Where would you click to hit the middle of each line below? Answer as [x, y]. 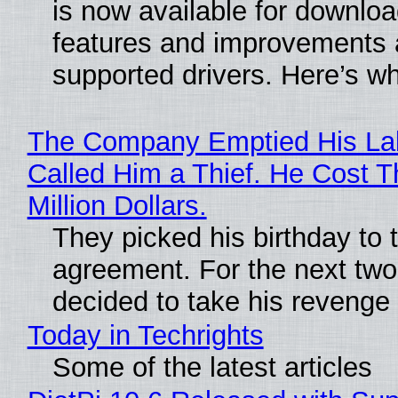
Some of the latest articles [212, 368]
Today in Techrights [145, 336]
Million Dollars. [117, 206]
